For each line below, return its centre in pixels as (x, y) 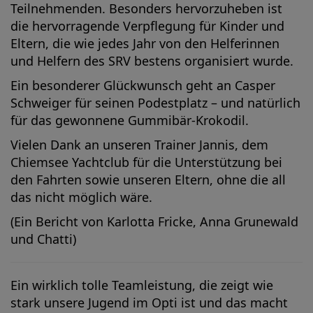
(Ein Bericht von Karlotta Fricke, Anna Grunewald (154, 221)
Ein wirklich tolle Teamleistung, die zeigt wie (142, 285)
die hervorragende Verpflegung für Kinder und (147, 26)
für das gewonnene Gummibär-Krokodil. (131, 120)
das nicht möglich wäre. (83, 197)
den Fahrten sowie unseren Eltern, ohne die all (148, 180)
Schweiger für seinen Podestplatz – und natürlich (155, 103)
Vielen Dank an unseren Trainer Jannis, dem (139, 145)
